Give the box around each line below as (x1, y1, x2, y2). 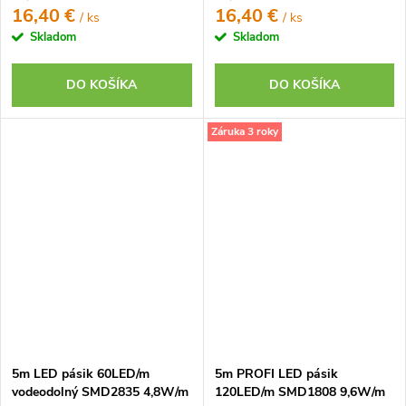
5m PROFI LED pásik (214, 365, 338, 382)
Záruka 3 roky (210, 123, 278, 139)
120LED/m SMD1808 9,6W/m (214, 383, 385, 401)
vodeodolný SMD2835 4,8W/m (12, 383, 188, 401)
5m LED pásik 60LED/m (12, 365, 150, 382)
